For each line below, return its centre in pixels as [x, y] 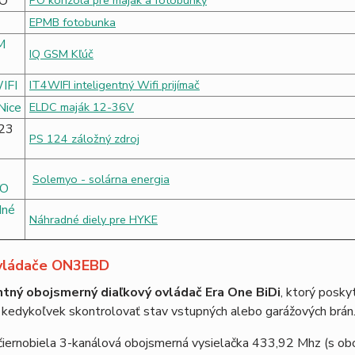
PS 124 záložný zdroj [84, 139]
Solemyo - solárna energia [101, 179]
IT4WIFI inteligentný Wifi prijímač [114, 85]
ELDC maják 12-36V [81, 107]
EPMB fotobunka [72, 22]
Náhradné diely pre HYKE [93, 219]
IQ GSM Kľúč [61, 54]
